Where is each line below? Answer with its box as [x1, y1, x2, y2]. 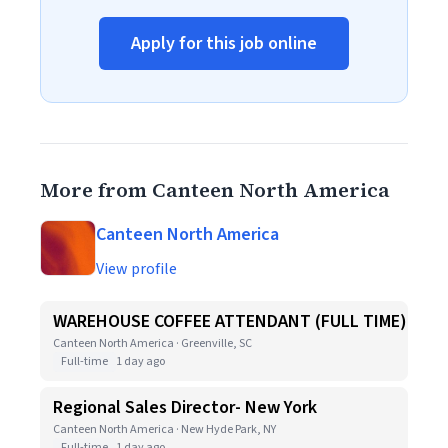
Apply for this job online [131, 31, 317, 56]
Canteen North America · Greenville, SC [53, 335, 252, 352]
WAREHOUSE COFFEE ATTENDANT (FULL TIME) [53, 309, 407, 334]
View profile [96, 258, 177, 280]
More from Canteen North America [40, 176, 390, 204]
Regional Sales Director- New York [53, 395, 317, 420]
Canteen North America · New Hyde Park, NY [53, 421, 276, 438]
